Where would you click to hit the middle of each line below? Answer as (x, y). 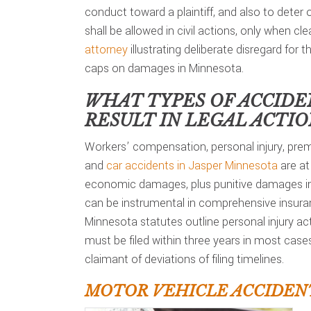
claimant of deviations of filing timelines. (184, 259)
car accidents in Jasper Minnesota (192, 166)
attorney (106, 50)
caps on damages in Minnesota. (164, 68)
